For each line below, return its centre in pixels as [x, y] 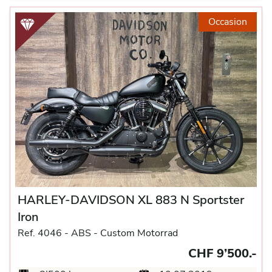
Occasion [228, 22]
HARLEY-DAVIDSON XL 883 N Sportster [131, 200]
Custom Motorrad [139, 233]
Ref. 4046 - [43, 233]
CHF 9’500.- [223, 253]
